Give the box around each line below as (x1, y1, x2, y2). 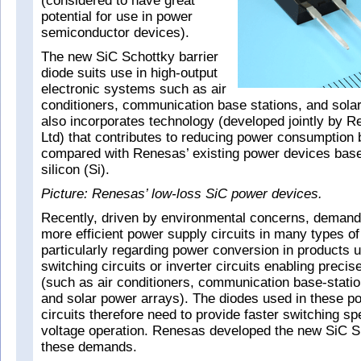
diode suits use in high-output (41, 65, 218, 81)
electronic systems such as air (41, 81, 226, 97)
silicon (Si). (41, 162, 110, 177)
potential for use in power (41, 9, 193, 24)
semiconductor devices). (41, 25, 189, 40)
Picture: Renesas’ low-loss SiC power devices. (41, 186, 322, 201)
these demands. (41, 339, 137, 355)
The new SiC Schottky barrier (41, 49, 218, 64)
